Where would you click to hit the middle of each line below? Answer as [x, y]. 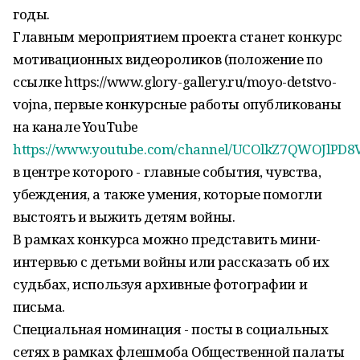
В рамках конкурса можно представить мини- [167, 239]
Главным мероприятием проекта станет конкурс [178, 37]
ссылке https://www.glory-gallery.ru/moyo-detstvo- [175, 82]
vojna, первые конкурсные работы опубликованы [177, 104]
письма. [39, 307]
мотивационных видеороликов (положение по [168, 59]
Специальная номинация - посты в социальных [171, 329]
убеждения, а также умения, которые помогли [168, 194]
